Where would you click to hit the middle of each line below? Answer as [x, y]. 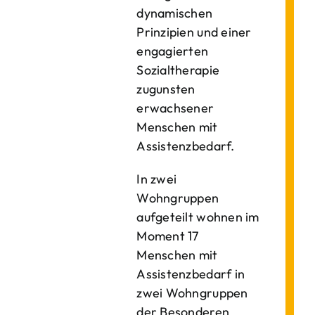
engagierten [173, 51]
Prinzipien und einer [194, 32]
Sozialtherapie [178, 70]
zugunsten [166, 89]
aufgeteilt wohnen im [198, 217]
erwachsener [175, 108]
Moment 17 [168, 236]
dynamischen [175, 13]
